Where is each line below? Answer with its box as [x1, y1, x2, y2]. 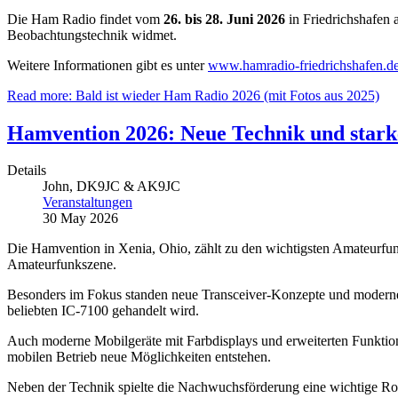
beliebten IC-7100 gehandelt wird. [7, 303, 199, 319]
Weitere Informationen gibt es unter [7, 57, 208, 73]
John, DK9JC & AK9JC [43, 179, 180, 195]
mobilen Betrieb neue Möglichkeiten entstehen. [7, 349, 271, 365]
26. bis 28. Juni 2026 [163, 11, 285, 27]
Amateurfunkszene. [7, 257, 116, 273]
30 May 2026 [43, 211, 118, 227]
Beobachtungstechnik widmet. [7, 27, 177, 43]
